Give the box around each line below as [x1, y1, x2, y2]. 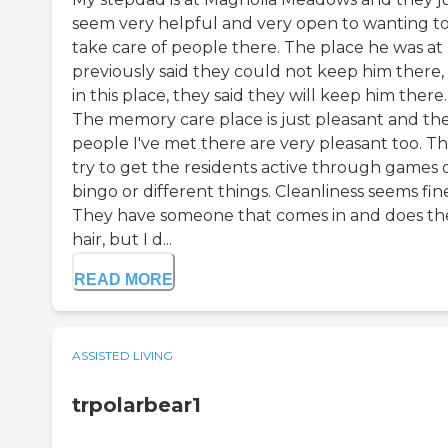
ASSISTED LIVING [72, 348, 173, 364]
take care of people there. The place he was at [72, 38, 443, 58]
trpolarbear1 [72, 393, 201, 418]
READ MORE [74, 271, 173, 289]
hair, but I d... [72, 230, 172, 250]
